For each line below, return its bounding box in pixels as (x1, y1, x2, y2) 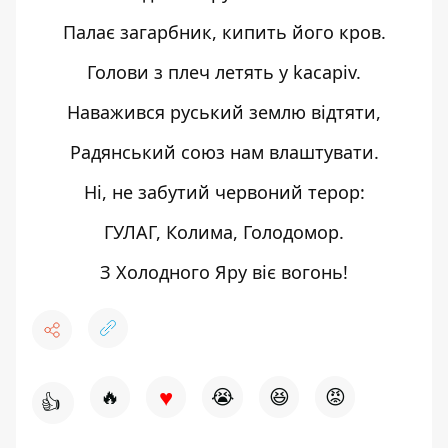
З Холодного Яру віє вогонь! (100, 260, 348, 284)
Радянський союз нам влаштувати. (69, 140, 379, 164)
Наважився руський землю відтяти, (67, 100, 381, 124)
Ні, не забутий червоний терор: (83, 180, 365, 204)
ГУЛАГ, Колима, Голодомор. (104, 220, 344, 244)
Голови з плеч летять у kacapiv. (87, 60, 361, 84)
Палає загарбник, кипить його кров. (62, 20, 386, 44)
